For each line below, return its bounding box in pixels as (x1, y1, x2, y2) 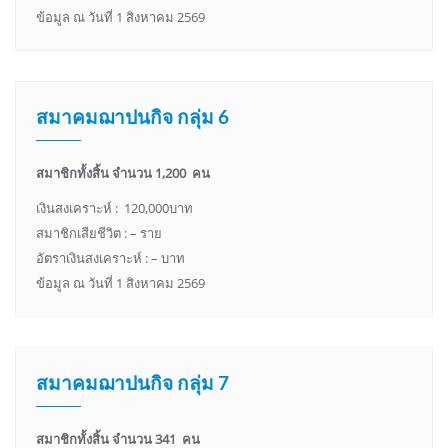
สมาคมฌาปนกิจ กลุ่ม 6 (36, 105, 229, 129)
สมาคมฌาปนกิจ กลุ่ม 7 (36, 371, 229, 395)
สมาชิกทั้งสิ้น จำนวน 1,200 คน (36, 164, 210, 183)
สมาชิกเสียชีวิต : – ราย (36, 224, 162, 243)
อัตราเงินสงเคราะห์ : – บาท (36, 249, 185, 268)
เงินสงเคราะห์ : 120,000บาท (36, 199, 193, 218)
